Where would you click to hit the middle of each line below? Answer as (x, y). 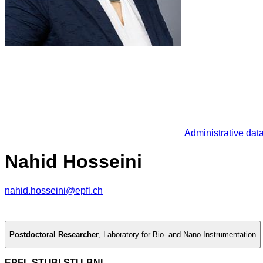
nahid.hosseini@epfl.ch (54, 190)
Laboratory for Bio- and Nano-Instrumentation (180, 235)
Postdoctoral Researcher (54, 235)
